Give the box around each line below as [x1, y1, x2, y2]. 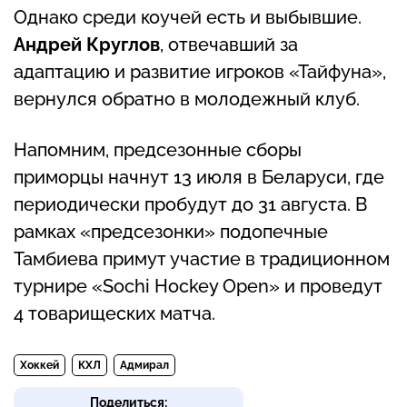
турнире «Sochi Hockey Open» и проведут [14, 275, 382, 298]
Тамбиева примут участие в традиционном [14, 248, 390, 271]
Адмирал [120, 359, 169, 372]
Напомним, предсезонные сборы [14, 139, 302, 162]
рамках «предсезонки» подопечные [14, 221, 328, 243]
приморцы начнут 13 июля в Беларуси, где [14, 166, 384, 189]
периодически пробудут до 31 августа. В [14, 194, 367, 216]
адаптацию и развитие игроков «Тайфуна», [14, 61, 386, 84]
